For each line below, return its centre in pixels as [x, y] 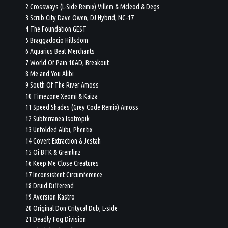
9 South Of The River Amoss [62, 85]
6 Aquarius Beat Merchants [60, 51]
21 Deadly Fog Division [56, 219]
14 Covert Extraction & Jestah [63, 141]
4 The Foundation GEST [56, 29]
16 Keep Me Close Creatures [62, 163]
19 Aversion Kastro [50, 197]
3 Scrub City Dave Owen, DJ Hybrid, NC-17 [80, 18]
